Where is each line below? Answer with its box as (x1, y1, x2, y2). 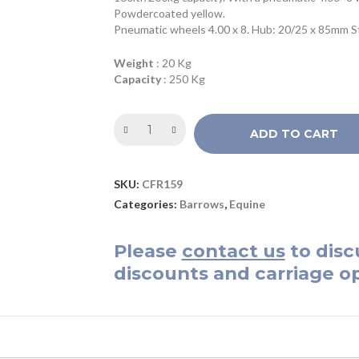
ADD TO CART (249, 126, 338, 141)
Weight (113, 56, 156, 71)
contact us (181, 239, 285, 262)
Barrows (179, 196, 224, 211)
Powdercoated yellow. (113, 6, 225, 21)
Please (113, 239, 182, 262)
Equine (228, 196, 265, 211)
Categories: (113, 196, 179, 211)
